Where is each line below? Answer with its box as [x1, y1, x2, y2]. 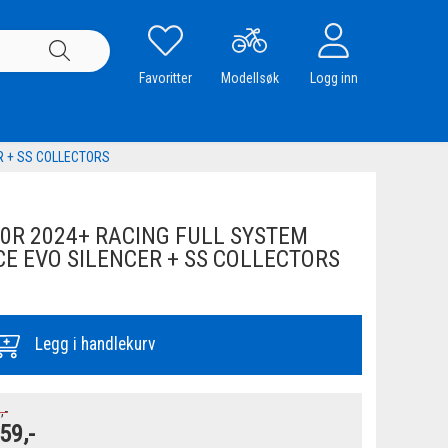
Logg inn [309, 69, 358, 86]
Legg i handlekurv [35, 334, 156, 355]
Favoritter [139, 69, 193, 86]
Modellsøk [220, 69, 279, 86]
